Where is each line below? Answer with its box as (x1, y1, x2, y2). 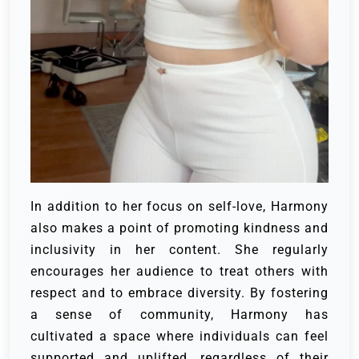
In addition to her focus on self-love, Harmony (30, 198, 329, 214)
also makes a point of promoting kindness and (30, 220, 329, 236)
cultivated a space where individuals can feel (30, 328, 329, 344)
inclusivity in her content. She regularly (30, 241, 329, 257)
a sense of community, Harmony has (30, 306, 329, 322)
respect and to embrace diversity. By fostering (30, 284, 329, 301)
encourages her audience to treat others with (30, 263, 329, 279)
